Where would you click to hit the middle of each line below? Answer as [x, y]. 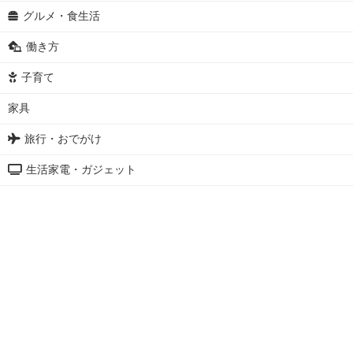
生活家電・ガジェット [81, 170]
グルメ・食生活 [61, 16]
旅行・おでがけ [63, 139]
